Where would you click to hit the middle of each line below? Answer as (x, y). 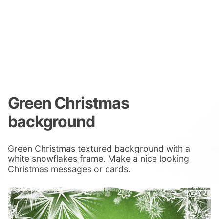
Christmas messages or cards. (69, 169)
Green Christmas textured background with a (99, 149)
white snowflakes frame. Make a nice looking (99, 159)
